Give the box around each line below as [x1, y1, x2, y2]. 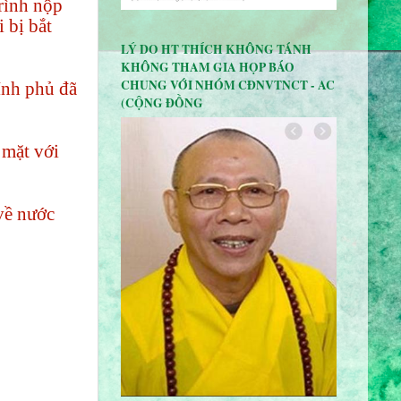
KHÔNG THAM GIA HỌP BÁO [121, 57, 294, 76]
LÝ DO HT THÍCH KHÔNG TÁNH [121, 39, 311, 58]
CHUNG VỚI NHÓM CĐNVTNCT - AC [121, 75, 335, 94]
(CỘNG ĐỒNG [121, 93, 203, 112]
